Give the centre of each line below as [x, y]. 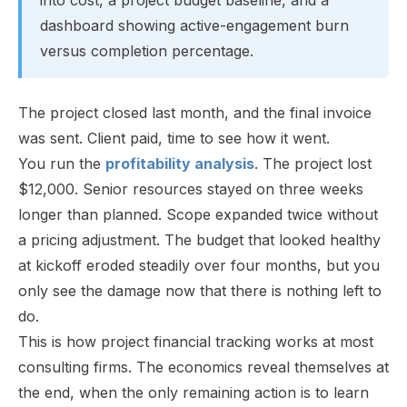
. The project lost [313, 163]
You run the [62, 163]
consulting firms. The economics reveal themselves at [203, 367]
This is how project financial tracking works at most [196, 341]
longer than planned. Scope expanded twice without [198, 214]
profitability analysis [180, 163]
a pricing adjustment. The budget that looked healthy [199, 239]
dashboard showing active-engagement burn [194, 25]
